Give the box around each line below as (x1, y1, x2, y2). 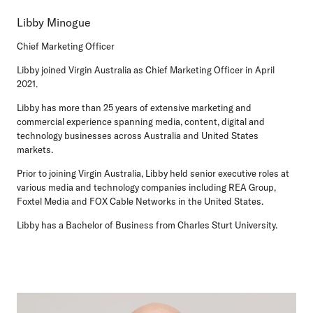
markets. (17, 143, 53, 155)
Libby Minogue (17, 15, 91, 29)
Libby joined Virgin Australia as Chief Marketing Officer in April (17, 64, 275, 75)
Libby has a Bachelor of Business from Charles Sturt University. (17, 219, 277, 231)
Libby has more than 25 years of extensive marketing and (17, 101, 252, 113)
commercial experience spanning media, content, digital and (17, 115, 265, 127)
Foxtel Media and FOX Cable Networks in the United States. (17, 195, 263, 207)
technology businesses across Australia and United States (17, 129, 259, 141)
